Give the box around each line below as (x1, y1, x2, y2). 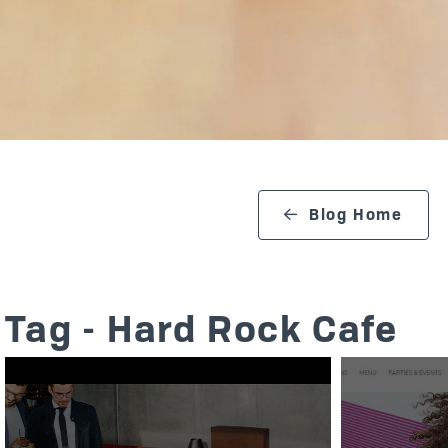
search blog (14, 185, 238, 229)
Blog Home (308, 206, 403, 225)
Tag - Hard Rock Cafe (5, 307, 398, 351)
